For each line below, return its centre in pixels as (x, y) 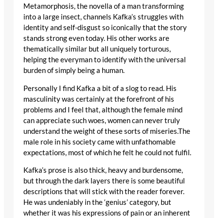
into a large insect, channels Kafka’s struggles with (103, 17)
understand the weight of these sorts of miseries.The (107, 131)
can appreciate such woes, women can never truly (102, 120)
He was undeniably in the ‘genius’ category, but (97, 202)
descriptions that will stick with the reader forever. (104, 192)
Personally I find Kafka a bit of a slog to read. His (100, 88)
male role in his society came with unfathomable (100, 142)
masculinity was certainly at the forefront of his (99, 99)
